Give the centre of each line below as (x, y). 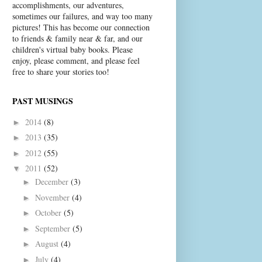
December (53, 182)
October (49, 213)
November (53, 197)
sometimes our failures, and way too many (82, 16)
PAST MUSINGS (43, 101)
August (48, 244)
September (54, 228)
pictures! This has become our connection (81, 27)
